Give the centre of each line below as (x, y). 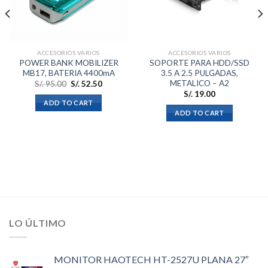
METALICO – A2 (200, 83)
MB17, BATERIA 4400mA (68, 73)
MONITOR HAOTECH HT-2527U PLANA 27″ (151, 260)
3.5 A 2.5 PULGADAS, (200, 73)
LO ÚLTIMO (38, 223)
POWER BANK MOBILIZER (68, 63)
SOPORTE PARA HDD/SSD (200, 63)
